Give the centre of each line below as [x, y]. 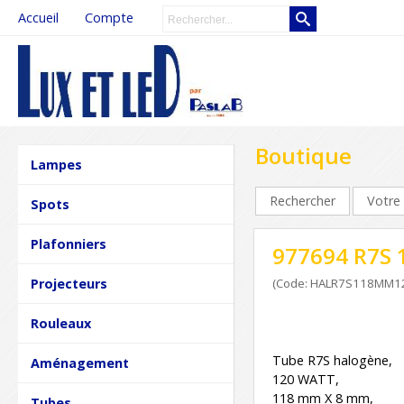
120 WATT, [306, 379]
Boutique [303, 156]
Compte [109, 18]
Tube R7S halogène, [332, 360]
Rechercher [303, 201]
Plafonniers [69, 244]
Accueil [38, 18]
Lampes [57, 165]
